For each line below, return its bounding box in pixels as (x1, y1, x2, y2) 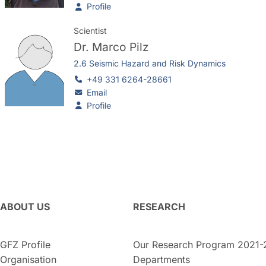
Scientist (74, 26, 107, 36)
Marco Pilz (92, 40, 149, 55)
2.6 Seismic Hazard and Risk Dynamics (74, 58, 226, 69)
